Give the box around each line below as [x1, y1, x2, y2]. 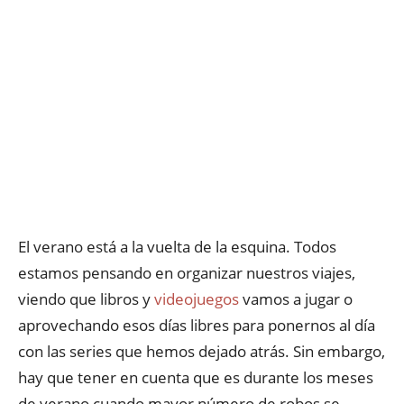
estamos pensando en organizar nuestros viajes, [18, 262, 355, 283]
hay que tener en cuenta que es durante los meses [18, 367, 373, 388]
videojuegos [154, 289, 239, 309]
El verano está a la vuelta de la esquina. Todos [18, 236, 336, 257]
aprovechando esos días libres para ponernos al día [18, 315, 375, 335]
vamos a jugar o [239, 289, 353, 309]
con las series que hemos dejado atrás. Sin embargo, [18, 341, 385, 362]
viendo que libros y [18, 289, 154, 309]
